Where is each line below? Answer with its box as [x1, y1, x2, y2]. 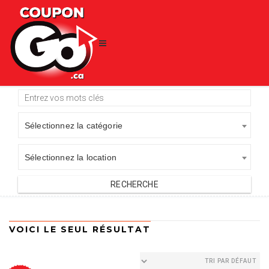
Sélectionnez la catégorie [25, 121, 122, 131]
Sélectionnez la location [25, 153, 116, 163]
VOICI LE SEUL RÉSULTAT [9, 224, 151, 235]
